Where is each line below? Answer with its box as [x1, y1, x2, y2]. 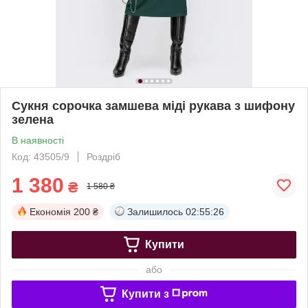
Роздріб [87, 151, 120, 162]
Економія [30, 206, 71, 217]
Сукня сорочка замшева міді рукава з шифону [12, 98, 295, 113]
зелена [12, 112, 54, 126]
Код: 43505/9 [12, 151, 69, 162]
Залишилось [127, 206, 183, 217]
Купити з [121, 287, 169, 300]
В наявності [12, 134, 64, 146]
